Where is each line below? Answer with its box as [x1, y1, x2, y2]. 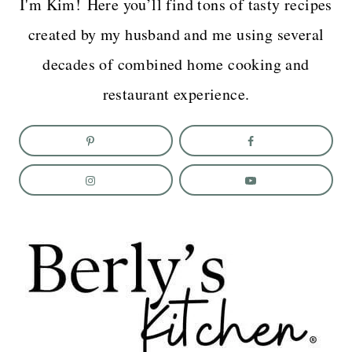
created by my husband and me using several [27, 23, 324, 45]
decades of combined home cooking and [42, 53, 310, 75]
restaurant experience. [102, 82, 250, 104]
